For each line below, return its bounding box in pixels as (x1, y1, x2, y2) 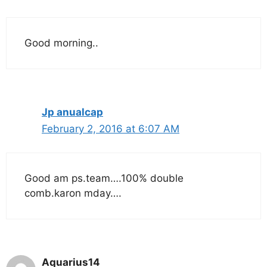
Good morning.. (24, 36, 98, 49)
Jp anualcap (42, 105, 103, 118)
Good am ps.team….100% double (24, 172, 184, 184)
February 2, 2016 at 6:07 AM (42, 122, 179, 135)
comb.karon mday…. (24, 187, 122, 199)
